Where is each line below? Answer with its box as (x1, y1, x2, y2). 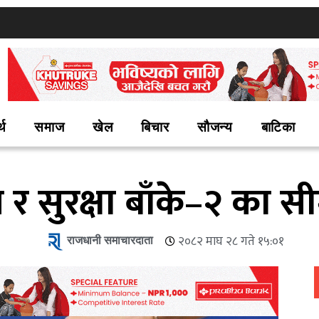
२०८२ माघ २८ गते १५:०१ (177, 231, 284, 251)
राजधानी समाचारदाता (66, 231, 153, 251)
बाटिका (261, 117, 296, 139)
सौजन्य (197, 117, 233, 139)
